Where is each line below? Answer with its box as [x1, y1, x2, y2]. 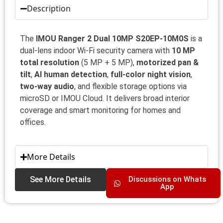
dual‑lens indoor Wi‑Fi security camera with [20, 46, 172, 56]
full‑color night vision [111, 70, 191, 80]
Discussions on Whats [128, 175, 206, 184]
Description [27, 3, 71, 14]
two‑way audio [20, 82, 74, 92]
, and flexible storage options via [74, 82, 187, 92]
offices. [20, 117, 46, 127]
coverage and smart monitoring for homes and [20, 106, 181, 115]
